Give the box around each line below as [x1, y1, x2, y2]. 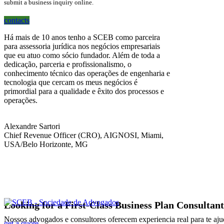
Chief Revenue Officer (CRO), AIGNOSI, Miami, [4, 130, 163, 139]
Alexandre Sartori [4, 121, 60, 130]
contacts [4, 15, 29, 24]
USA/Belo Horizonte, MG [4, 139, 88, 148]
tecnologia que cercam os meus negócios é [4, 77, 137, 86]
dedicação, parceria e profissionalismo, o [4, 59, 131, 68]
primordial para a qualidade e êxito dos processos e [4, 86, 164, 95]
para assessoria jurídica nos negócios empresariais [4, 41, 160, 50]
